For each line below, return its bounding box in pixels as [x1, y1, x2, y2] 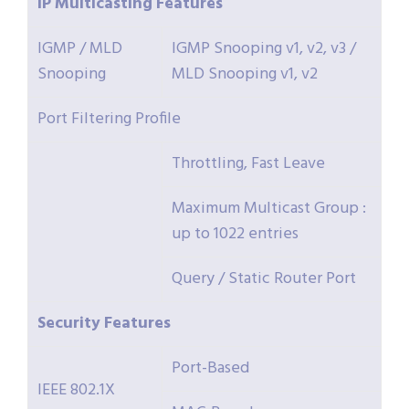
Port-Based [172, 355, 249, 383]
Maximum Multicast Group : [172, 195, 366, 223]
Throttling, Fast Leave [172, 151, 325, 178]
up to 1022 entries [172, 221, 299, 248]
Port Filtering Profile [37, 106, 181, 133]
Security [37, 310, 100, 338]
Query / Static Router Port [172, 266, 356, 293]
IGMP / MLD [37, 36, 122, 63]
